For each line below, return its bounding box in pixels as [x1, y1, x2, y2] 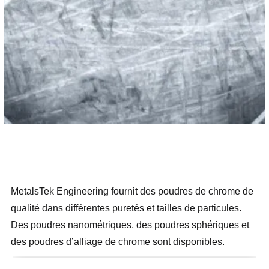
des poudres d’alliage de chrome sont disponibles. [11, 236, 225, 247]
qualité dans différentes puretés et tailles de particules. [11, 202, 241, 213]
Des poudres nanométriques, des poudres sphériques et [11, 219, 249, 230]
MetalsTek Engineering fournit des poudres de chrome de [11, 186, 253, 196]
